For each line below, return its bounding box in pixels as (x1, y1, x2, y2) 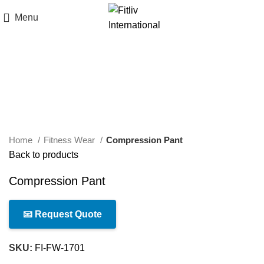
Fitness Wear (44, 135, 97, 146)
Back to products (9, 150, 78, 160)
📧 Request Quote (23, 209, 102, 220)
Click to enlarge (9, 77, 74, 87)
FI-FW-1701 (35, 243, 85, 253)
